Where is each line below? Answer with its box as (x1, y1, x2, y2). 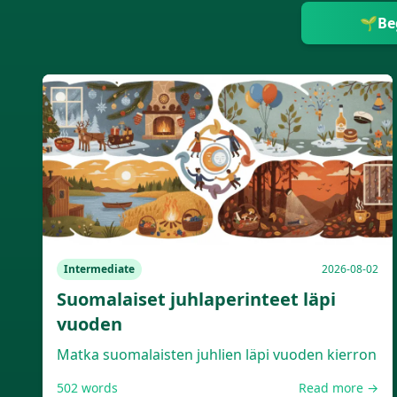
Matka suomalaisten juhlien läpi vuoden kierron (57, 345, 377, 364)
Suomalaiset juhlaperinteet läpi (57, 287, 336, 311)
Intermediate (64, 261, 135, 276)
